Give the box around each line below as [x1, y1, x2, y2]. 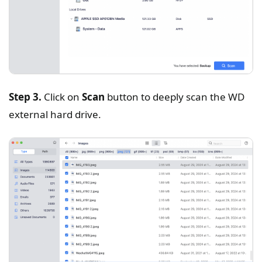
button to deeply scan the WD [105, 90, 244, 104]
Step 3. [9, 90, 42, 104]
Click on [42, 90, 82, 104]
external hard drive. [9, 108, 101, 122]
